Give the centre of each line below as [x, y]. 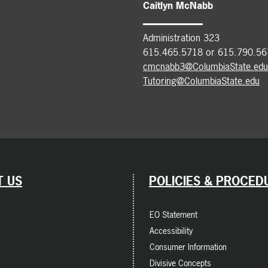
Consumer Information [188, 246]
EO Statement [173, 214]
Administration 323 [181, 37]
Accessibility [171, 230]
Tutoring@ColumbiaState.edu [201, 80]
